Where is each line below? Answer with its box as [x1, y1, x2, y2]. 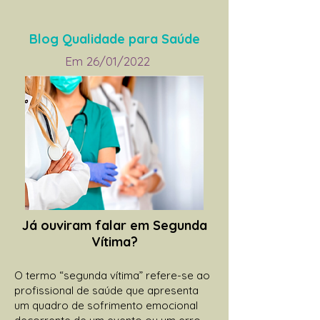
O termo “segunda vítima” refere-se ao [14, 268, 210, 282]
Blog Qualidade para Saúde [29, 30, 200, 47]
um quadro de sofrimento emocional [14, 298, 198, 312]
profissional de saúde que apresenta [14, 283, 199, 297]
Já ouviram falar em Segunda [21, 216, 207, 234]
